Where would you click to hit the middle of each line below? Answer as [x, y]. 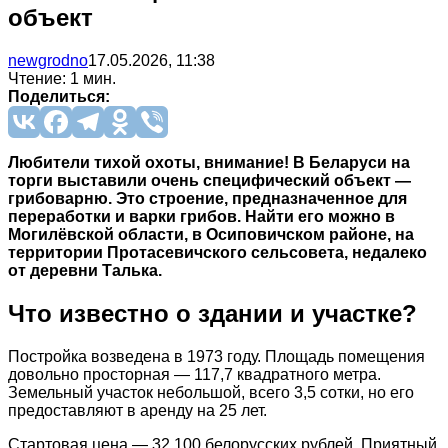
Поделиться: [59, 96]
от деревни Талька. [85, 270]
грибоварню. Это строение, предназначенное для [207, 198]
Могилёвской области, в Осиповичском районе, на [211, 234]
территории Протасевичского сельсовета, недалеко [217, 252]
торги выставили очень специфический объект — [209, 180]
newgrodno [48, 60]
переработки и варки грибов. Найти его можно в [201, 216]
